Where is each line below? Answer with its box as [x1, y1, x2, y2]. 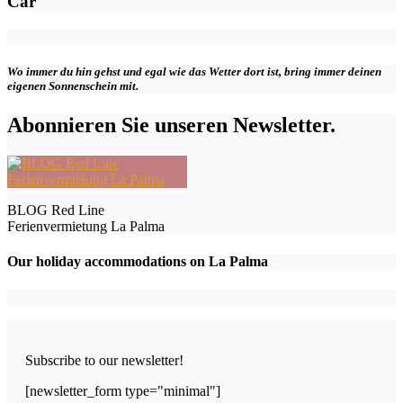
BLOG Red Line [7, 202, 104, 218]
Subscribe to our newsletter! [25, 352, 184, 368]
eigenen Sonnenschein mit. [7, 78, 139, 93]
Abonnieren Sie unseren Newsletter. [7, 113, 336, 138]
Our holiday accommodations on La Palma [7, 254, 268, 270]
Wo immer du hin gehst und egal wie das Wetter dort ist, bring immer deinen [7, 64, 381, 78]
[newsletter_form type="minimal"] [25, 382, 220, 399]
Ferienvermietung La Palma [7, 219, 165, 234]
